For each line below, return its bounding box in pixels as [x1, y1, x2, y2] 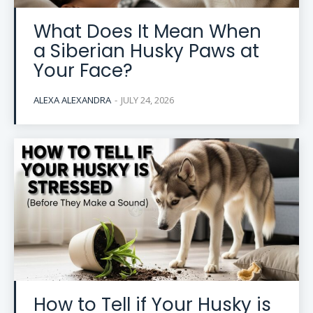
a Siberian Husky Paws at [34, 38, 259, 64]
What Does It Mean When [34, 19, 261, 45]
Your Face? [34, 58, 133, 84]
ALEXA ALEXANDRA [34, 94, 111, 107]
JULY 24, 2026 [121, 94, 174, 107]
